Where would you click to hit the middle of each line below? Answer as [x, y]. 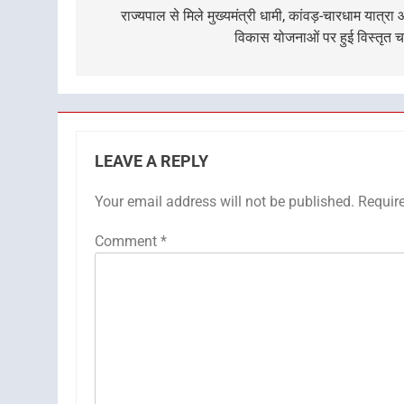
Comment [128, 242]
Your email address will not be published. [225, 202]
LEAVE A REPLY [151, 162]
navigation [143, 20]
